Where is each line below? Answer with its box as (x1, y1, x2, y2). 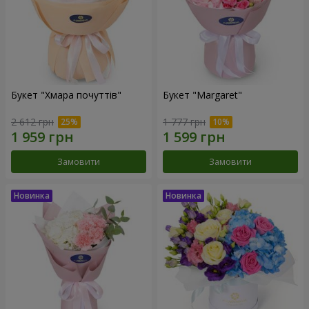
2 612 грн (11, 115, 54, 129)
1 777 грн (163, 115, 206, 129)
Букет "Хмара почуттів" (11, 88, 121, 102)
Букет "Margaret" (163, 88, 242, 102)
